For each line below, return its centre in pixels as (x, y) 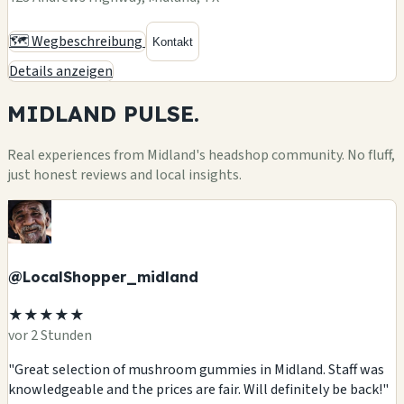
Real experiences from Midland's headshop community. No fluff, (201, 155)
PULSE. (161, 114)
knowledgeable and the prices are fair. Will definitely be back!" (198, 389)
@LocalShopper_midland (103, 277)
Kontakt (173, 41)
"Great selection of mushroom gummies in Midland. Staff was (196, 369)
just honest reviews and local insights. (124, 175)
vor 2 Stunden (50, 335)
